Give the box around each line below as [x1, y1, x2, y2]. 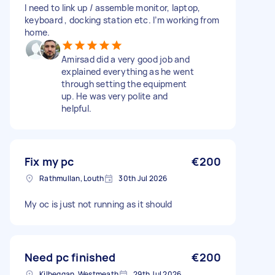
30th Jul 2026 [118, 173, 168, 184]
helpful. [61, 103, 91, 114]
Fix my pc [25, 154, 74, 169]
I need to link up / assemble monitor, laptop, [25, 2, 201, 14]
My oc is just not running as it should [25, 198, 172, 210]
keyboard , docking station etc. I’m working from [25, 14, 219, 26]
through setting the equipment [61, 78, 187, 90]
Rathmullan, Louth [39, 173, 104, 184]
